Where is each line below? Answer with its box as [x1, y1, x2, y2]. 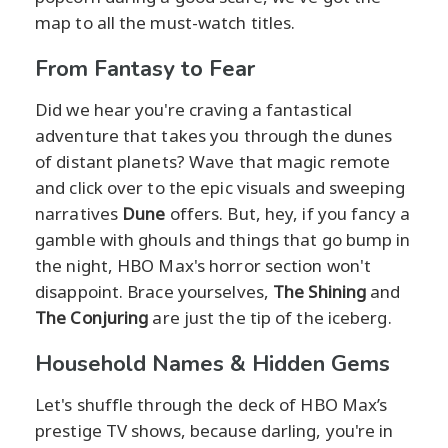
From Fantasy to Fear [35, 53, 255, 84]
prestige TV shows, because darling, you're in [35, 418, 394, 442]
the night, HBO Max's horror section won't [35, 253, 372, 277]
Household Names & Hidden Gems [35, 348, 390, 379]
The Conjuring [35, 305, 149, 329]
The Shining [273, 279, 367, 303]
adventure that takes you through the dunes [35, 123, 393, 147]
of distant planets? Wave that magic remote [35, 149, 391, 173]
